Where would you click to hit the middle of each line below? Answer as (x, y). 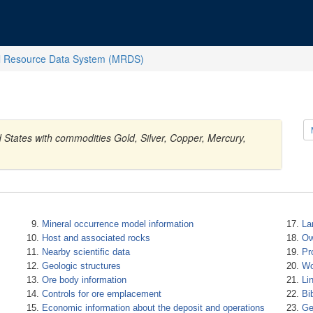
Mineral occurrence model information (117, 224)
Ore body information (84, 280)
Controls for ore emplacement (101, 294)
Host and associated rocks (96, 238)
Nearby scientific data (86, 252)
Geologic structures (81, 266)
